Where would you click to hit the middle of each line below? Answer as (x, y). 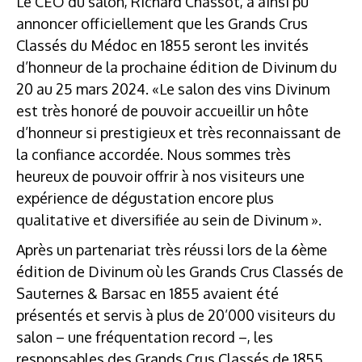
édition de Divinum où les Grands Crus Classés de (180, 271)
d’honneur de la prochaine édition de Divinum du (177, 67)
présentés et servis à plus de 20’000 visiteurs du (176, 315)
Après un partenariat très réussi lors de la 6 (158, 249)
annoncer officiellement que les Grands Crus (162, 23)
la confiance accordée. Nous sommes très (154, 154)
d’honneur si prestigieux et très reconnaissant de (179, 132)
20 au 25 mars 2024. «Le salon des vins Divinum (173, 88)
